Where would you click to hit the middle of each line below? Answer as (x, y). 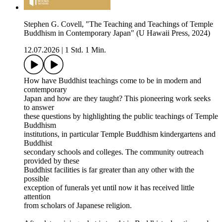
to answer (39, 108)
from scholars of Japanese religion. (78, 206)
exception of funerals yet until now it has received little (109, 188)
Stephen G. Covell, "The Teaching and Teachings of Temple (118, 24)
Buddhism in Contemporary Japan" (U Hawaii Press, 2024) (117, 33)
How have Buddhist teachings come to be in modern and (112, 81)
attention (37, 197)
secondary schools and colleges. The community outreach (114, 152)
